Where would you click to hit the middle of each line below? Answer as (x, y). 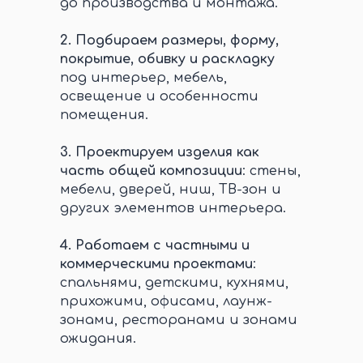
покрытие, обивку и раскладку (167, 59)
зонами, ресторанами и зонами (179, 320)
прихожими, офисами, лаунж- (166, 301)
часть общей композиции (151, 171)
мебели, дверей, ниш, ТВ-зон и (171, 190)
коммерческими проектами (156, 264)
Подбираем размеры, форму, (177, 41)
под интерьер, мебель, (143, 78)
